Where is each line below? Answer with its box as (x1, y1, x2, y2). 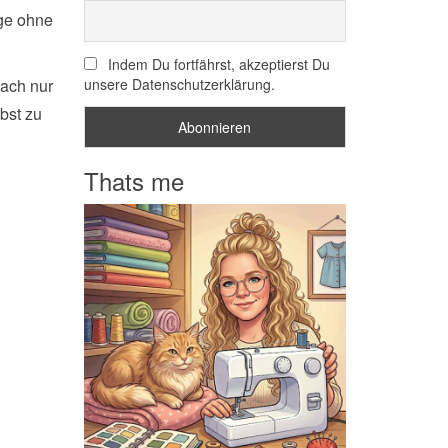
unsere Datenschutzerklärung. (83, 74, 275, 95)
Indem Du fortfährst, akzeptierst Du (103, 54, 330, 75)
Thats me (83, 162, 184, 198)
